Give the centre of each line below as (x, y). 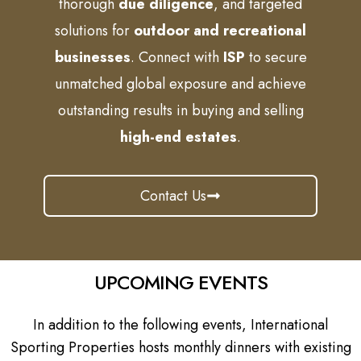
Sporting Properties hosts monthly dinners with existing (180, 347)
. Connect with (176, 57)
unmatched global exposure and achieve (180, 83)
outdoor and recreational (220, 30)
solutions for (94, 30)
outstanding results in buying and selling (180, 110)
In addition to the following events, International (180, 324)
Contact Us (173, 195)
